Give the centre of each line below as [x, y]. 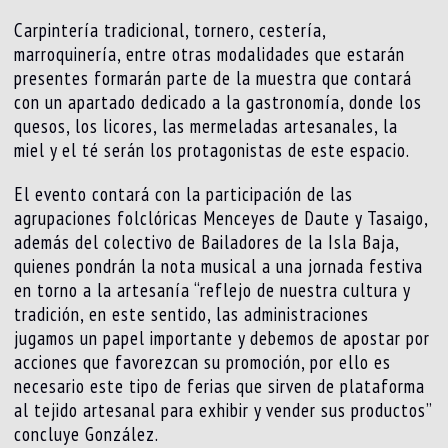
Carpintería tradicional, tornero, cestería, [170, 29]
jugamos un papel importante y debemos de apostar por [222, 337]
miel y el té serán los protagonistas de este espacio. [212, 149]
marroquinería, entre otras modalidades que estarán [210, 53]
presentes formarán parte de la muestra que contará [213, 77]
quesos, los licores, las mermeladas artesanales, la [206, 125]
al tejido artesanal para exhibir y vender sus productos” [223, 409]
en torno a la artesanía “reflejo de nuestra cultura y [212, 289]
